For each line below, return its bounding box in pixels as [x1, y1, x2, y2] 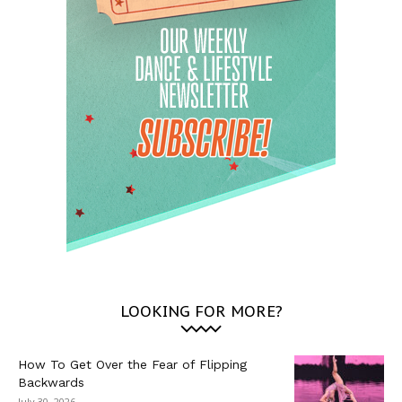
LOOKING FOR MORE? [119, 301, 283, 321]
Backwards [18, 374, 84, 389]
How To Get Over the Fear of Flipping [18, 356, 247, 371]
